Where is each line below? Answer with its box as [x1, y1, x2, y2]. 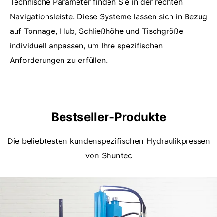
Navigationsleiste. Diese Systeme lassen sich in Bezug [10, 12, 207, 22]
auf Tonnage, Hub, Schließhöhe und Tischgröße [10, 26, 183, 36]
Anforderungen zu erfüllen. [10, 55, 108, 65]
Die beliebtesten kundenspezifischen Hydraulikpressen [7, 136, 210, 146]
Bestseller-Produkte [51, 109, 166, 124]
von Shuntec [85, 150, 132, 160]
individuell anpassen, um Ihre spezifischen [10, 41, 163, 51]
